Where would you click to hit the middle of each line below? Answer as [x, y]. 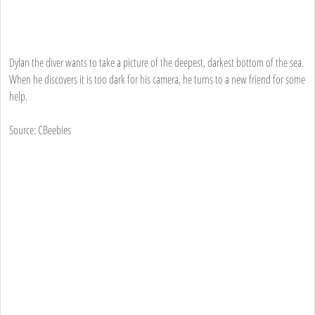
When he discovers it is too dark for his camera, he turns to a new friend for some [157, 79]
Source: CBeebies [40, 130]
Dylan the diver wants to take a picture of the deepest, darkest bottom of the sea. [156, 62]
